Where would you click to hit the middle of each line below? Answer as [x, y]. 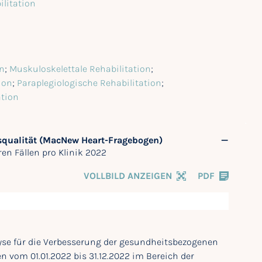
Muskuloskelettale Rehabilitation [80, 68]
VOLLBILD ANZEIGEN [128, 175]
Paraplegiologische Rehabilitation [89, 82]
